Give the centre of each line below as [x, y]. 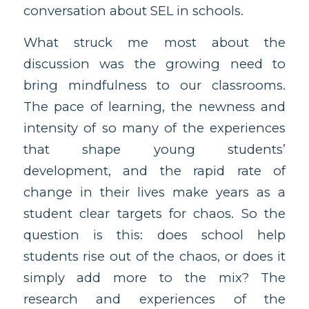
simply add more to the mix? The [154, 278]
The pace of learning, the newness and [154, 107]
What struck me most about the [154, 43]
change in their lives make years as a [154, 192]
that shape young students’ [154, 150]
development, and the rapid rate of [154, 171]
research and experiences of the [154, 299]
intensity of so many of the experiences [154, 128]
